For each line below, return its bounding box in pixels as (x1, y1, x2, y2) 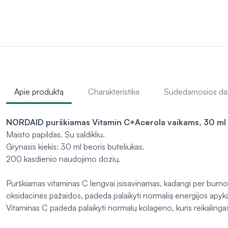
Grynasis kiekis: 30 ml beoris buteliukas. (6, 141, 145, 152)
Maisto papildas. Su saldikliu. (6, 129, 105, 140)
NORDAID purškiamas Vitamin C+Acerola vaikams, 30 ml (6, 117, 226, 128)
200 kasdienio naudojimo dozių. (6, 154, 121, 164)
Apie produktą (14, 87, 64, 97)
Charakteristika (88, 87, 139, 97)
